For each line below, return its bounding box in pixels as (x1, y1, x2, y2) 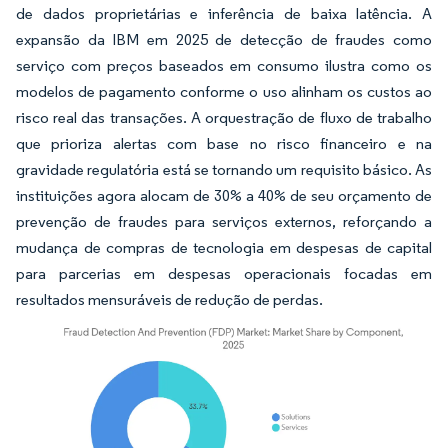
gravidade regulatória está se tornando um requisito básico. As (16, 160, 432, 179)
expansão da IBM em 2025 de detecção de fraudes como (16, 30, 432, 49)
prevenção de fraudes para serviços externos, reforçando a (16, 212, 432, 231)
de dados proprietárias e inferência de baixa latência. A (16, 4, 432, 23)
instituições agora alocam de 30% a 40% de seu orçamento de (16, 186, 432, 205)
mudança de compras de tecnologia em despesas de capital (16, 238, 432, 257)
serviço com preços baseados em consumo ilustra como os (16, 56, 432, 75)
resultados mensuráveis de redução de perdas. (16, 290, 323, 309)
